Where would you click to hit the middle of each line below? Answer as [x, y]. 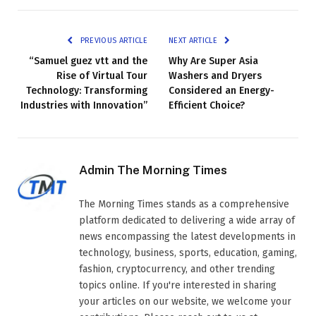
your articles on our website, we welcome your [185, 301]
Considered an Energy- [221, 90]
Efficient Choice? [207, 105]
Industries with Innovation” [84, 105]
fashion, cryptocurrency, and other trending [177, 269]
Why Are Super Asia [213, 61]
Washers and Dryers [215, 75]
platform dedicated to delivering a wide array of [187, 220]
